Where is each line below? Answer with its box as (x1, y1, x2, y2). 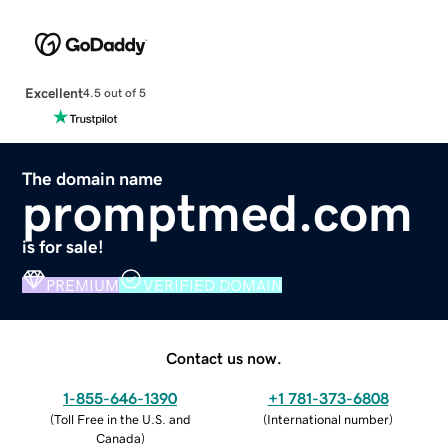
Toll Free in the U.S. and (53, 412, 191, 426)
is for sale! (22, 237, 105, 256)
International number (267, 412, 389, 426)
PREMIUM (46, 276, 120, 293)
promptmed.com (22, 186, 414, 239)
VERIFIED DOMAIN (143, 276, 283, 293)
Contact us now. (166, 349, 282, 366)
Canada (95, 431, 141, 445)
